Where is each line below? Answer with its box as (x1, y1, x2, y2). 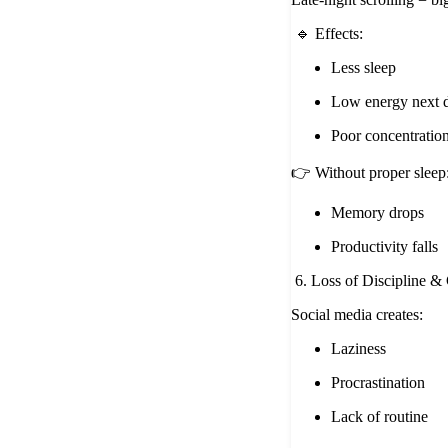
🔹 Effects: (295, 25, 363, 43)
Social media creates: (291, 306, 423, 324)
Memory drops (331, 204, 424, 222)
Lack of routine (331, 408, 428, 426)
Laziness (331, 340, 386, 358)
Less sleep (331, 59, 396, 77)
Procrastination (331, 374, 425, 392)
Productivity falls (331, 238, 438, 256)
